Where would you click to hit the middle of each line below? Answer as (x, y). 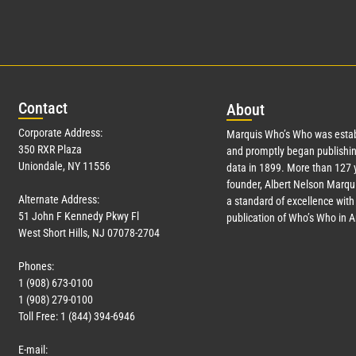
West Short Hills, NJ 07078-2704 (89, 233)
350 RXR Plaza (50, 150)
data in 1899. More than (280, 168)
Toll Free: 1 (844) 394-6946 (77, 317)
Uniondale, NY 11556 (64, 166)
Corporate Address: (60, 133)
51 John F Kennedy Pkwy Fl (79, 217)
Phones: (36, 267)
